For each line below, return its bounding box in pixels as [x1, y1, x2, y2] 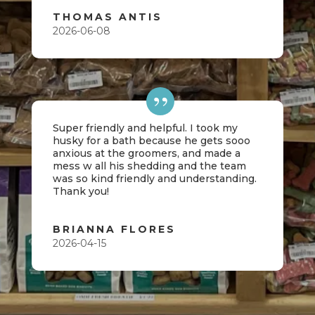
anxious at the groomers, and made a [52, 147, 240, 160]
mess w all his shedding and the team [52, 160, 246, 172]
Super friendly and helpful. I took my [52, 122, 238, 134]
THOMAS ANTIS [52, 11, 162, 23]
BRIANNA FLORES [52, 223, 176, 236]
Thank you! [52, 185, 109, 198]
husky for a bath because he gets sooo [52, 134, 250, 147]
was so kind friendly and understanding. [52, 172, 257, 185]
